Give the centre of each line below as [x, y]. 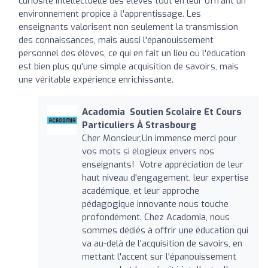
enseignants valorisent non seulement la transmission [128, 27]
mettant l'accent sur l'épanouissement [159, 256]
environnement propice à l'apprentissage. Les [110, 13]
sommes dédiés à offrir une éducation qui [165, 230]
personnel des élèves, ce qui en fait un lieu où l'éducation [132, 53]
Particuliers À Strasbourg [139, 125]
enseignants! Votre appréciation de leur [162, 164]
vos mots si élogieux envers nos [148, 151]
